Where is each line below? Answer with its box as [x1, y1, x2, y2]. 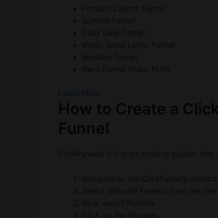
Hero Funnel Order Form [82, 64, 170, 74]
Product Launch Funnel [82, 3, 165, 14]
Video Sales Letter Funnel [82, 40, 175, 50]
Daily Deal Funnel [82, 28, 145, 38]
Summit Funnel [82, 16, 135, 26]
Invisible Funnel [82, 52, 137, 62]
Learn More [58, 88, 100, 98]
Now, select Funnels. [82, 198, 156, 208]
